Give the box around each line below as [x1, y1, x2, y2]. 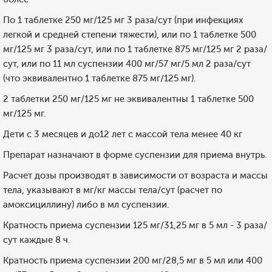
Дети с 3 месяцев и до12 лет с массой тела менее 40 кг [3, 129, 242, 140]
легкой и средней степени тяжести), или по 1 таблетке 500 [3, 29, 256, 40]
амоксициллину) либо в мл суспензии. [3, 199, 169, 210]
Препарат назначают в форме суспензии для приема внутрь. [3, 149, 267, 160]
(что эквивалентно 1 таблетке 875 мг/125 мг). [3, 73, 196, 84]
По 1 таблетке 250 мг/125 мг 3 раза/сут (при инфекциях [3, 15, 243, 25]
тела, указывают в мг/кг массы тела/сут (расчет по [3, 185, 222, 195]
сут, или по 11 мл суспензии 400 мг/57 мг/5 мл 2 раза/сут [3, 58, 251, 69]
